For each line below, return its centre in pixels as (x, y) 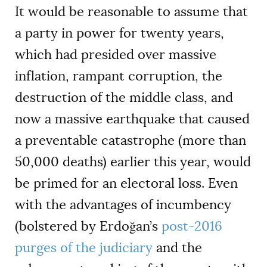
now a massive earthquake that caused (132, 119)
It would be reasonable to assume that (131, 11)
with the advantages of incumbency (123, 204)
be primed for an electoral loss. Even (126, 183)
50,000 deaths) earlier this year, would (133, 162)
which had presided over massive (116, 54)
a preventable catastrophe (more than (131, 140)
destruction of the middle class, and (124, 97)
